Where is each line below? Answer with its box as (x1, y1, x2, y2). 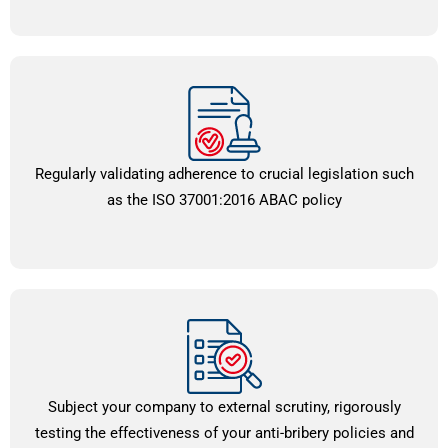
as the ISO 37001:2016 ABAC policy (106, 190, 342, 209)
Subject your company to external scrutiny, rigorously (47, 397, 401, 416)
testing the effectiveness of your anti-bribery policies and (34, 423, 414, 442)
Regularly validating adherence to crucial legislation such (34, 164, 414, 183)
